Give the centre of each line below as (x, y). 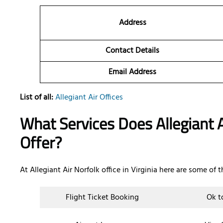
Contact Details (133, 51)
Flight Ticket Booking (102, 198)
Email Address (133, 72)
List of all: (37, 98)
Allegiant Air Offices (88, 98)
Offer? (41, 143)
